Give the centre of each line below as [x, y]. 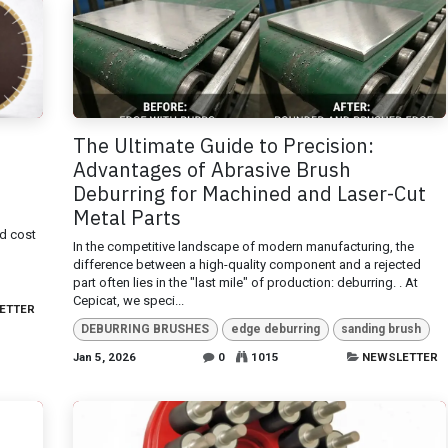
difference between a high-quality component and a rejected [246, 265]
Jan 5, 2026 [104, 356]
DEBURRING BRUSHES [145, 329]
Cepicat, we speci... [128, 301]
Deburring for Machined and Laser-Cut [249, 194]
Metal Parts [126, 218]
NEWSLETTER [400, 356]
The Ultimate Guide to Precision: [223, 146]
